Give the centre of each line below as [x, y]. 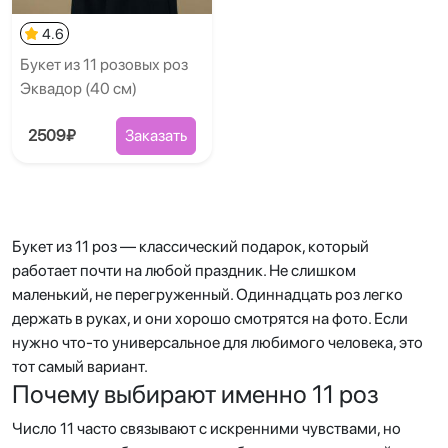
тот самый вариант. [80, 366]
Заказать [156, 135]
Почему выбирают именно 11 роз [195, 394]
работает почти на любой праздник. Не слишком [184, 270]
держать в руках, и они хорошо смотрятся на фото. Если [210, 318]
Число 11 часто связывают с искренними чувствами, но [206, 428]
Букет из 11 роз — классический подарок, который [190, 246]
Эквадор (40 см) [78, 88]
